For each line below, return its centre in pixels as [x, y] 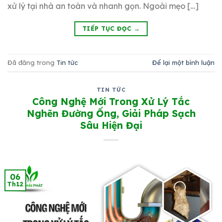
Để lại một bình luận [183, 63]
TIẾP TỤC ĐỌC [108, 29]
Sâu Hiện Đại [111, 125]
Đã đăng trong [32, 63]
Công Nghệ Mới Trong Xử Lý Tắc [111, 101]
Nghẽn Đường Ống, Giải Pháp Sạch [111, 113]
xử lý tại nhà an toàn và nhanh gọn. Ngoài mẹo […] [103, 6]
